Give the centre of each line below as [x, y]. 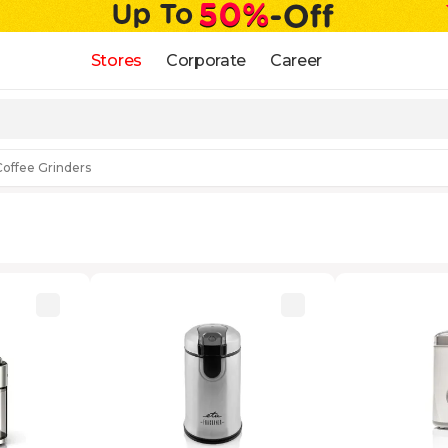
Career [296, 60]
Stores [116, 60]
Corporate [206, 60]
